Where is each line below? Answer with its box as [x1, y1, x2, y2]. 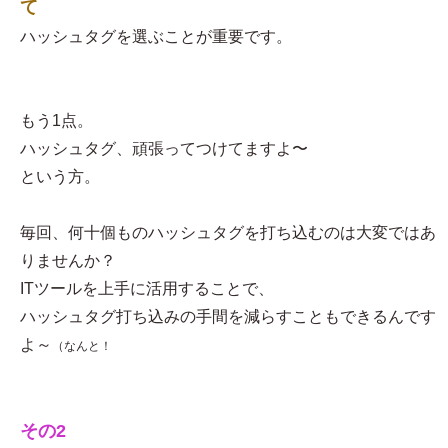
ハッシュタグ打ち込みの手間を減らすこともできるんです [20, 308, 436, 326]
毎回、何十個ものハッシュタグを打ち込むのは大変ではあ [20, 224, 436, 242]
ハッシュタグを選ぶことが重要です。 [20, 28, 292, 46]
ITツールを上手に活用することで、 [20, 280, 274, 298]
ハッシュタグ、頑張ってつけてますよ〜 [20, 140, 308, 158]
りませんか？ [20, 252, 116, 270]
